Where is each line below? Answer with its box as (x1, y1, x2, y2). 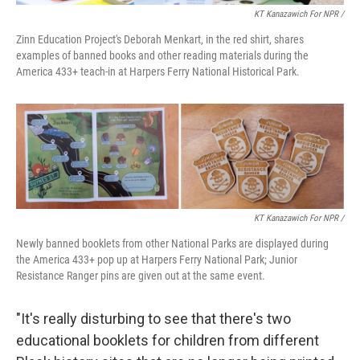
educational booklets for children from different (16, 331, 319, 349)
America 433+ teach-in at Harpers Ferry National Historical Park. (16, 65, 300, 79)
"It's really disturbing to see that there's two (16, 309, 291, 327)
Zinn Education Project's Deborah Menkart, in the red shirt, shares (16, 33, 304, 47)
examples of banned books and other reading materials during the (16, 49, 309, 63)
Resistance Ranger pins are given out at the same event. (16, 268, 265, 282)
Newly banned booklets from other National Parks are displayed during (16, 236, 329, 250)
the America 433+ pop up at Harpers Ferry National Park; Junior (16, 252, 297, 266)
